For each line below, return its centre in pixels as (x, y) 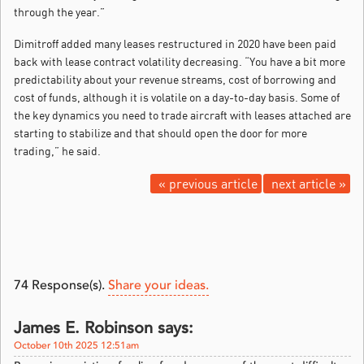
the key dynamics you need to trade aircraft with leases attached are (182, 115)
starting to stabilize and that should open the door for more (160, 133)
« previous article (208, 184)
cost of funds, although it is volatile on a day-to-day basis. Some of (177, 97)
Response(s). (68, 286)
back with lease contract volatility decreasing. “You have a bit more (180, 62)
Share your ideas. (158, 286)
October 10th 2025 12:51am (76, 347)
